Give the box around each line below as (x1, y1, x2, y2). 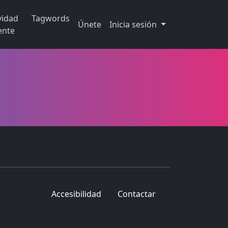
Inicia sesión (109, 19, 159, 30)
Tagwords (32, 13, 70, 24)
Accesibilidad (51, 188, 101, 199)
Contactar (118, 188, 156, 199)
